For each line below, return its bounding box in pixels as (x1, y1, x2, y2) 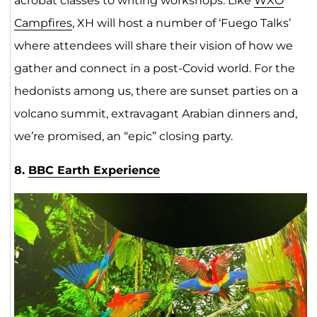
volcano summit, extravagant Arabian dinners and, (13, 107, 297, 120)
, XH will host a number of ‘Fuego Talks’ (71, 16, 291, 30)
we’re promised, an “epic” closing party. (13, 129, 233, 143)
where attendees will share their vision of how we (13, 39, 293, 52)
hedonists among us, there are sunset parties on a (13, 84, 298, 98)
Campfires (13, 16, 72, 30)
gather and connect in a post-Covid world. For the (13, 62, 295, 75)
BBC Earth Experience (28, 163, 160, 177)
